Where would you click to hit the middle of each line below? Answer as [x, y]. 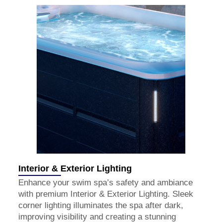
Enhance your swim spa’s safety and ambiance [106, 183]
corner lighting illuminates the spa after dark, [101, 206]
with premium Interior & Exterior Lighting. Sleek [106, 194]
